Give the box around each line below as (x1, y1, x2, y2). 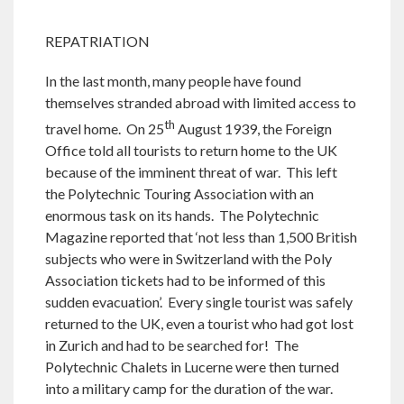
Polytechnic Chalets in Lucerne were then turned (45, 357, 339, 375)
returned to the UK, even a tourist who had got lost (45, 314, 353, 332)
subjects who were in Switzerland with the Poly (45, 249, 332, 267)
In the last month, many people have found (45, 71, 301, 89)
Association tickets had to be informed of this (45, 271, 326, 289)
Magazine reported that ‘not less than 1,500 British (45, 227, 357, 245)
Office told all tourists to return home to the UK (45, 141, 337, 159)
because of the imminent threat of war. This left (45, 162, 337, 180)
